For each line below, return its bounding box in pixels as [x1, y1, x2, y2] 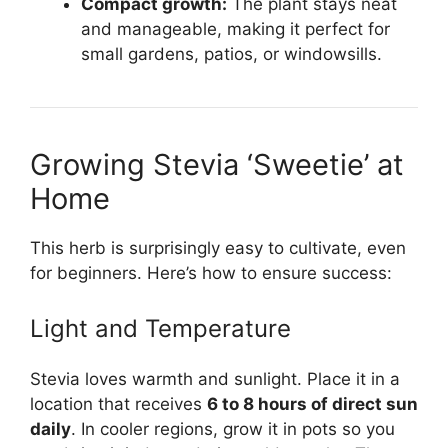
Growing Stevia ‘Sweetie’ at [30, 146, 404, 182]
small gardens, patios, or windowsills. [81, 43, 382, 64]
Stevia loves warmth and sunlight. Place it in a [30, 369, 400, 390]
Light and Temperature [30, 314, 291, 344]
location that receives [30, 394, 207, 415]
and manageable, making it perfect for [81, 18, 390, 39]
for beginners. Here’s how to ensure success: [30, 262, 392, 283]
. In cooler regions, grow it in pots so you [71, 419, 395, 440]
